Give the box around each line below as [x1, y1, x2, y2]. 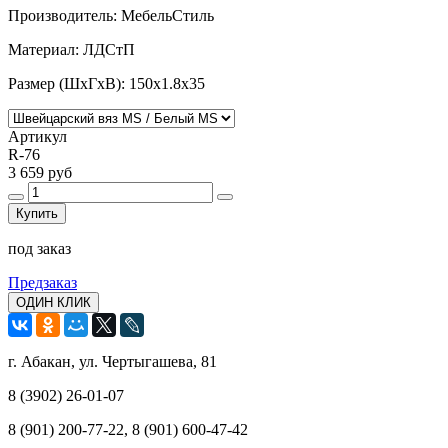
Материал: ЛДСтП [8, 40, 135, 58]
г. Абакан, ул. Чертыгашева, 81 [8, 352, 217, 370]
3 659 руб [8, 163, 72, 181]
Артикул [8, 127, 67, 145]
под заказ [8, 239, 71, 257]
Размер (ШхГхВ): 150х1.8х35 [8, 74, 205, 92]
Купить [16, 205, 58, 221]
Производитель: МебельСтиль [8, 6, 214, 24]
